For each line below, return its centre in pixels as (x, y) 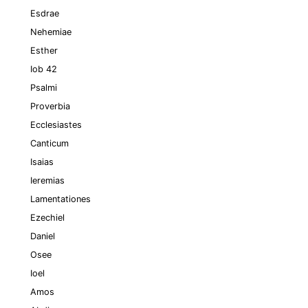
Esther (44, 51)
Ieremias (47, 180)
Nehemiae (51, 32)
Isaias (42, 162)
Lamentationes (60, 199)
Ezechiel (47, 218)
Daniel (43, 236)
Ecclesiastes (56, 125)
